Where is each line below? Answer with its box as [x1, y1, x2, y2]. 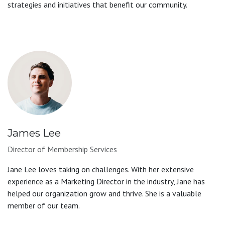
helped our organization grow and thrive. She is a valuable [8, 188, 201, 198]
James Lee [8, 126, 61, 139]
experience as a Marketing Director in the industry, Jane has [8, 176, 205, 186]
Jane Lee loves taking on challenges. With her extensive [8, 164, 194, 174]
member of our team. [8, 200, 80, 210]
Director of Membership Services [8, 144, 117, 154]
